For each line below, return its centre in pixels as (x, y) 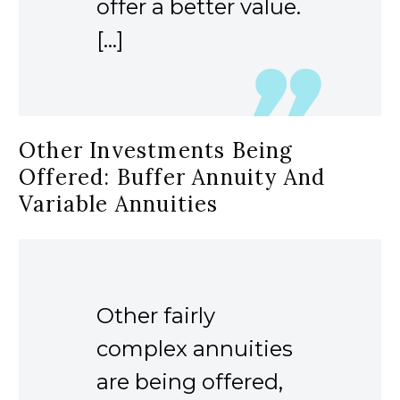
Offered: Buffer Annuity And (172, 177)
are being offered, (190, 381)
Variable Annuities (119, 204)
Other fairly (156, 315)
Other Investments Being (156, 150)
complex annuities (195, 348)
